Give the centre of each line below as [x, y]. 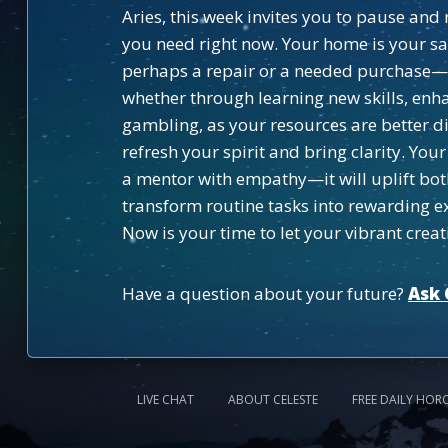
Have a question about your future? [264, 293]
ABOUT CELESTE [273, 399]
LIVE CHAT [165, 399]
